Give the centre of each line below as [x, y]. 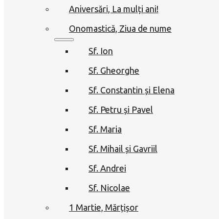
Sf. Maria [105, 129]
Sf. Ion [101, 51]
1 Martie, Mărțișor [104, 207]
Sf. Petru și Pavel [121, 109]
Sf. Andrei [107, 168]
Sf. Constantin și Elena [131, 90]
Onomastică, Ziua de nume [120, 28]
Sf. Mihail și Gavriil [123, 148]
